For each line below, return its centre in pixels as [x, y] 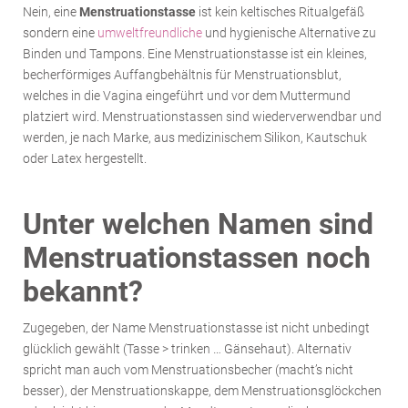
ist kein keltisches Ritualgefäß [280, 12]
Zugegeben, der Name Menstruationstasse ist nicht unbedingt [196, 328]
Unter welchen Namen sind [198, 224]
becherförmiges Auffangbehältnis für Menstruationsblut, [182, 75]
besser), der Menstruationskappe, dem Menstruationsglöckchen [202, 391]
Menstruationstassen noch [197, 258]
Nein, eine [51, 12]
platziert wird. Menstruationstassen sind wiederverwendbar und [202, 117]
